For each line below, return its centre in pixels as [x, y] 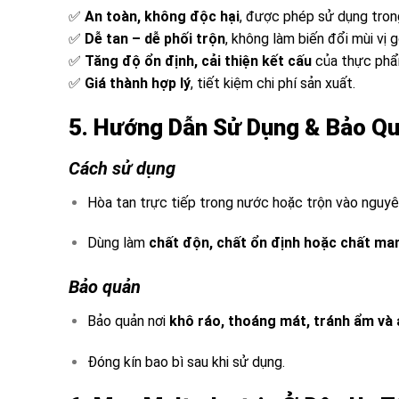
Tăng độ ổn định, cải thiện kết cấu [198, 61]
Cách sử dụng [122, 168]
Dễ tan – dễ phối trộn [155, 38]
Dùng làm [118, 243]
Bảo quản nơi [128, 322]
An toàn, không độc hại [162, 16]
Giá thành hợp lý [138, 83]
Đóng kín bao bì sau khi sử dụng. [186, 362]
